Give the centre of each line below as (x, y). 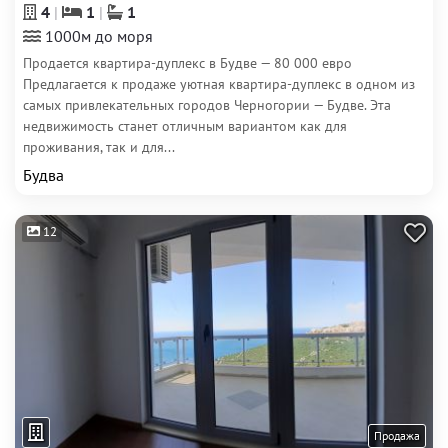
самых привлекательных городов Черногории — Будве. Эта (207, 105)
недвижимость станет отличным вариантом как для (185, 126)
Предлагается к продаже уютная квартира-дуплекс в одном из (219, 84)
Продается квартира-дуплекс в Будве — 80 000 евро (187, 63)
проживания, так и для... (99, 147)
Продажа (397, 435)
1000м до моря (97, 36)
